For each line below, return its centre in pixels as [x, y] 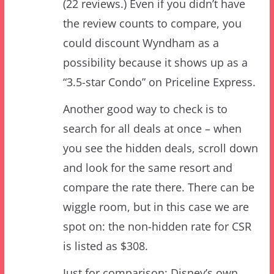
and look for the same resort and [147, 130]
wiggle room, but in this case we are [156, 169]
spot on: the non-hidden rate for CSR [157, 189]
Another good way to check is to [145, 71]
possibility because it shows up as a [155, 25]
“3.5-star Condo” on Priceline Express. [159, 44]
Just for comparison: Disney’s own [150, 235]
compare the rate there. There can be [158, 150]
